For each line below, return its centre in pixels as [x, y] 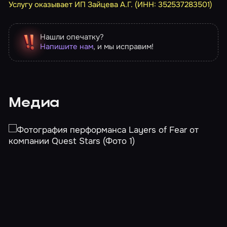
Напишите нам [66, 47]
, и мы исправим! [123, 47]
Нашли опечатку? [72, 37]
